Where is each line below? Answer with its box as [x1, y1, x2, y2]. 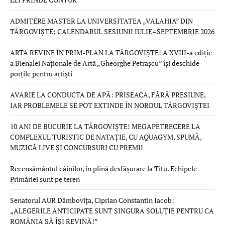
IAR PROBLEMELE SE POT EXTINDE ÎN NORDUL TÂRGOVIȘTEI [10, 100, 209, 110]
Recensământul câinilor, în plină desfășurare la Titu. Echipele [10, 164, 197, 174]
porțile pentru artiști [10, 69, 72, 79]
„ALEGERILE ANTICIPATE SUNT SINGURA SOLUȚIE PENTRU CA [10, 206, 214, 216]
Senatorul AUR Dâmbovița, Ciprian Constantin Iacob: [10, 195, 174, 205]
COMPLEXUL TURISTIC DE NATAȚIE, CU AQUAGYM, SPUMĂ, [10, 132, 201, 142]
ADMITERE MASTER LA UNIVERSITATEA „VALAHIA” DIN [10, 16, 193, 26]
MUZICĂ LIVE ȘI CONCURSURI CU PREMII [10, 143, 143, 153]
